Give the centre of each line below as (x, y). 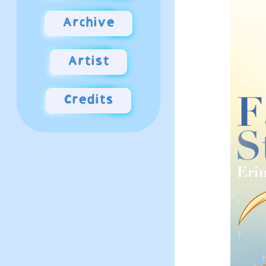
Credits (88, 101)
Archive (88, 23)
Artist (88, 62)
